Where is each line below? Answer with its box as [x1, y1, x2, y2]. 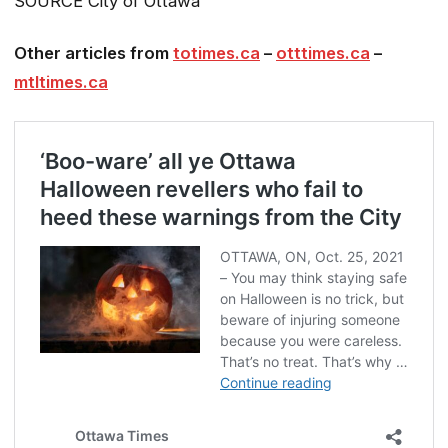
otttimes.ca [276, 43, 370, 64]
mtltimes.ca [14, 72, 108, 93]
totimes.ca [173, 43, 260, 64]
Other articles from [14, 43, 173, 64]
